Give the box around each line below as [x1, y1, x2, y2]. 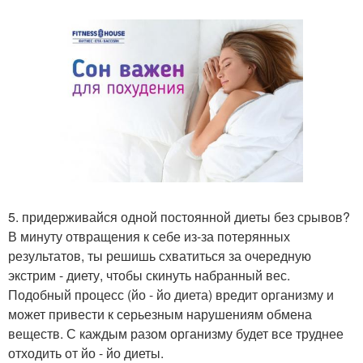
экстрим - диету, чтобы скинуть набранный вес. [8, 265, 290, 284]
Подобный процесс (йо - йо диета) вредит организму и [8, 284, 334, 304]
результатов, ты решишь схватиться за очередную [8, 246, 311, 265]
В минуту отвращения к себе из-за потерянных [8, 226, 290, 246]
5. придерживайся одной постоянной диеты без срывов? [8, 207, 350, 226]
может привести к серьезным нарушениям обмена [8, 304, 312, 323]
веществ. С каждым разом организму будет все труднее [8, 323, 344, 343]
